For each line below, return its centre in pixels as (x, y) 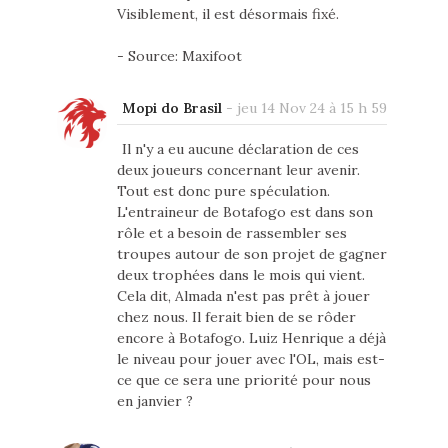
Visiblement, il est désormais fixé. (227, 14)
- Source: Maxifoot (179, 56)
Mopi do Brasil (171, 108)
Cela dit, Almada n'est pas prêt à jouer (243, 296)
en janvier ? (154, 401)
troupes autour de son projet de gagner (251, 254)
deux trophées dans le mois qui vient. (240, 275)
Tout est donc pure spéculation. (223, 191)
